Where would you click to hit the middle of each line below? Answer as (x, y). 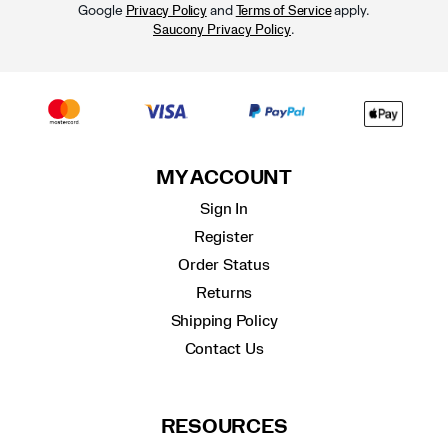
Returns (224, 292)
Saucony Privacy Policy (222, 30)
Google (101, 11)
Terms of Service (283, 11)
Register (224, 236)
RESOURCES (224, 428)
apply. (351, 11)
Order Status (224, 264)
